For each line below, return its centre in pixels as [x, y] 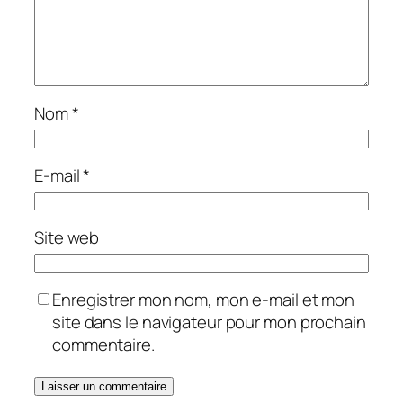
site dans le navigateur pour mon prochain [209, 322]
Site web [67, 238]
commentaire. [103, 345]
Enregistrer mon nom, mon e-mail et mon [204, 300]
